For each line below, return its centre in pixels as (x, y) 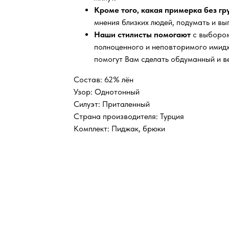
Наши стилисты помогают (143, 35)
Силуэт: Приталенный (112, 104)
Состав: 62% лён (104, 80)
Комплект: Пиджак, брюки (119, 129)
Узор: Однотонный (107, 92)
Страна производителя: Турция (129, 117)
